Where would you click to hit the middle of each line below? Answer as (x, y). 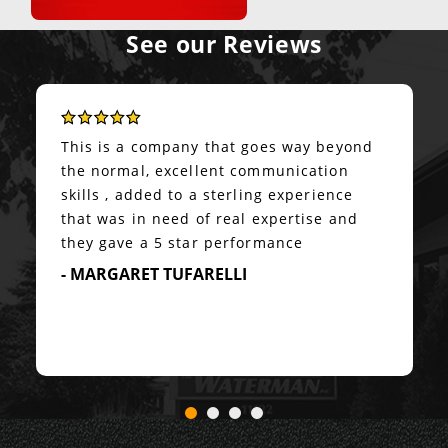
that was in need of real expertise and (209, 219)
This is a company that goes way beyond (217, 147)
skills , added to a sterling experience (207, 195)
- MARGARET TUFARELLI (153, 274)
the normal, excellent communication (204, 171)
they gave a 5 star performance (182, 243)
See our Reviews (224, 43)
